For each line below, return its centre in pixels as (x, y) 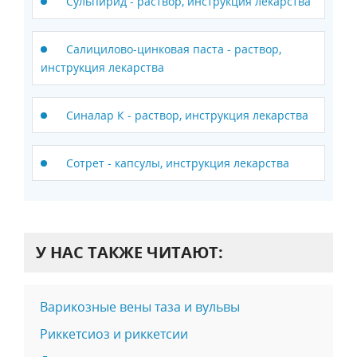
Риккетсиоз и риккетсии (114, 334)
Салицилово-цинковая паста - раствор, (174, 49)
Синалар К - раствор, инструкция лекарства (187, 116)
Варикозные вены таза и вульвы (140, 307)
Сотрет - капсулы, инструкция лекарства (178, 163)
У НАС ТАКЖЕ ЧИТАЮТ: (129, 253)
